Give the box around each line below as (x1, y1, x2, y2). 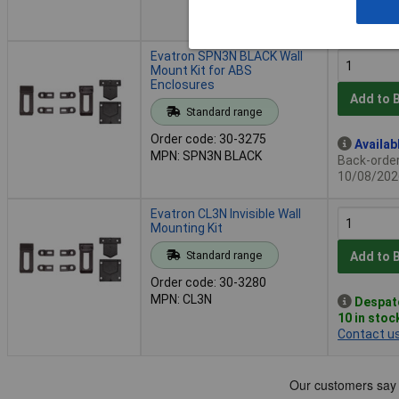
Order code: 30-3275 (151, 131, 266, 146)
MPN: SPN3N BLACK (151, 148, 262, 163)
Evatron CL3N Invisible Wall (151, 206, 301, 221)
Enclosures (151, 77, 215, 92)
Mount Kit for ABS (151, 62, 252, 77)
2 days (338, 11, 375, 26)
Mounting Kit (151, 220, 223, 235)
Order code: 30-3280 (151, 274, 266, 289)
